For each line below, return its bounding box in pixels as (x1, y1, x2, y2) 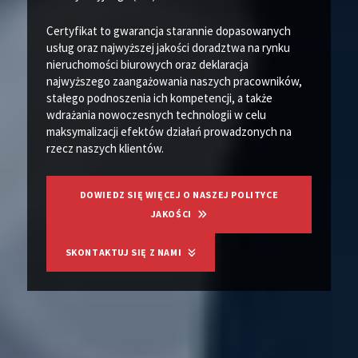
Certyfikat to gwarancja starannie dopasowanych (46, 23, 291, 39)
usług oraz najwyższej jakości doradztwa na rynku (46, 40, 290, 56)
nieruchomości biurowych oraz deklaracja (46, 57, 249, 73)
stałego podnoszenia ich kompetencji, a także (46, 90, 272, 106)
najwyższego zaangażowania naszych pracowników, (46, 74, 302, 89)
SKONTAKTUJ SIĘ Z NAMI (65, 246, 184, 259)
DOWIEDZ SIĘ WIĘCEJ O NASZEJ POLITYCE (79, 189, 279, 201)
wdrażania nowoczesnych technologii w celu (46, 107, 266, 123)
